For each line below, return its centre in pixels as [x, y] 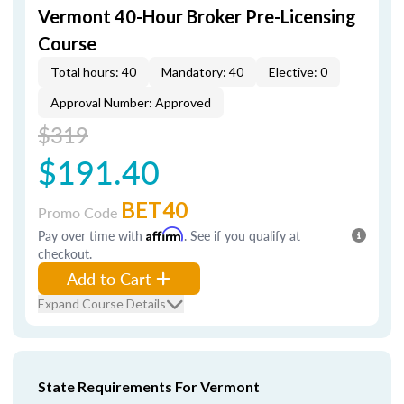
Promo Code [79, 212]
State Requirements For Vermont [149, 386]
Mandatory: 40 [202, 72]
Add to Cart [109, 278]
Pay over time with [92, 235]
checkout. [65, 253]
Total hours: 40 [93, 72]
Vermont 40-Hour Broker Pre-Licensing [197, 16]
